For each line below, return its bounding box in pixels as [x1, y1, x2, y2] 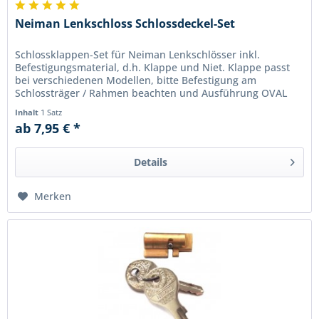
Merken [34, 189, 72, 204]
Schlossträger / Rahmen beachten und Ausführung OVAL [15, 86, 288, 100]
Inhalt [15, 107, 41, 118]
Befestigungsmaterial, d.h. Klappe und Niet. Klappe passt [15, 61, 291, 75]
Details [133, 155, 167, 169]
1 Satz [41, 107, 63, 118]
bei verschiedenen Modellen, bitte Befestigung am [15, 73, 257, 88]
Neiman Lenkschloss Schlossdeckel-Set [15, 16, 236, 32]
